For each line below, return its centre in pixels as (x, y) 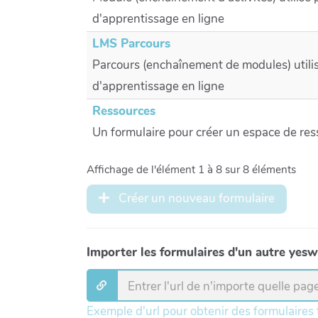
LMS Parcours (131, 44)
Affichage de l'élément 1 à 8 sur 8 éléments (191, 169)
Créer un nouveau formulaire (196, 199)
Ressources (124, 111)
